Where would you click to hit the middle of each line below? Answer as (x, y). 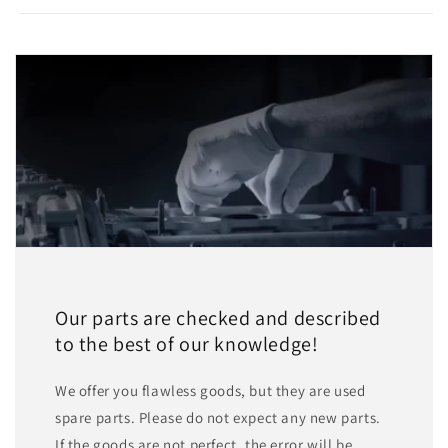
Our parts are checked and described (218, 317)
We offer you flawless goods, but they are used (210, 390)
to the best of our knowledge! (187, 343)
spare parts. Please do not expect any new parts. (218, 417)
